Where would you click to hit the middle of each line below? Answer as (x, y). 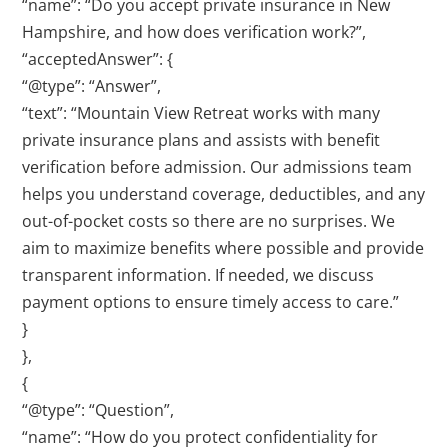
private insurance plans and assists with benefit (201, 140)
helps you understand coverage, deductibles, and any (224, 194)
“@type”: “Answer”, (92, 86)
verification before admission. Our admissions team (217, 167)
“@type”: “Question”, (98, 410)
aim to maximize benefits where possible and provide (223, 248)
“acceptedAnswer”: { (98, 59)
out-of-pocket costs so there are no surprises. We (209, 221)
